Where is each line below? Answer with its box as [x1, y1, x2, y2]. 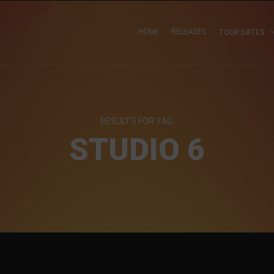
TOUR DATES [218, 28, 264, 37]
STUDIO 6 [69, 132, 205, 168]
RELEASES [171, 28, 206, 36]
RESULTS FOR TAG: [100, 116, 174, 126]
